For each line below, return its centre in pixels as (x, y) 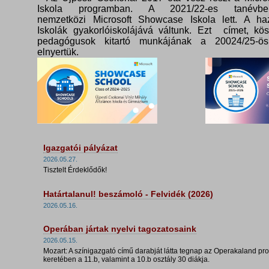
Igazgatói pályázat (80, 148)
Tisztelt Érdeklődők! (75, 170)
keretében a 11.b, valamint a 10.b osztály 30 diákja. (126, 260)
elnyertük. (58, 52)
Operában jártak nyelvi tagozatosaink (119, 229)
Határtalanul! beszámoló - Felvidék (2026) (128, 194)
